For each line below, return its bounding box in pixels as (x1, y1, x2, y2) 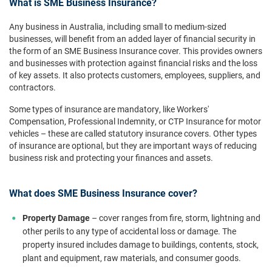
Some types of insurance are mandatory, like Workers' (9, 103, 209, 115)
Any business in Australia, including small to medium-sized (9, 21, 226, 32)
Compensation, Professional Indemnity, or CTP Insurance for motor (9, 115, 261, 127)
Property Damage (22, 212, 90, 223)
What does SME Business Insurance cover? (9, 186, 197, 199)
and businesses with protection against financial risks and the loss (9, 57, 257, 69)
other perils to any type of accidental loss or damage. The (22, 225, 236, 237)
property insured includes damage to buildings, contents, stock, (22, 239, 259, 250)
